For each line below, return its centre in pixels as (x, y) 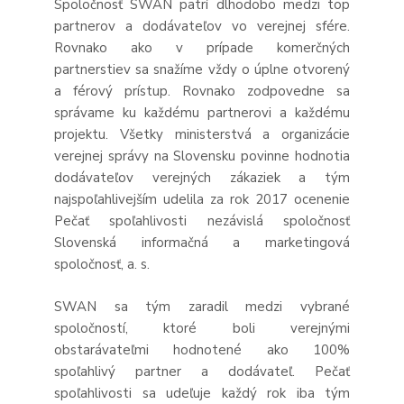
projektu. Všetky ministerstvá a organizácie (202, 134)
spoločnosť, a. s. (102, 264)
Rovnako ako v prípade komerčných (202, 48)
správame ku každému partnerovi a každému (202, 113)
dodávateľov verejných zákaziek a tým (202, 178)
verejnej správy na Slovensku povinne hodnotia (202, 156)
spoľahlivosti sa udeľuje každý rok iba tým (202, 393)
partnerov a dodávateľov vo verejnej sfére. (202, 26)
